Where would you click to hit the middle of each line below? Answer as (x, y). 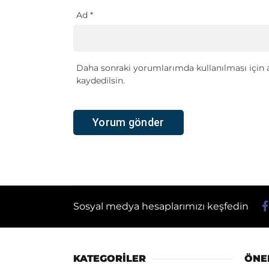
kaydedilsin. (101, 80)
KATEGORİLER (110, 259)
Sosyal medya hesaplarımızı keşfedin (162, 206)
